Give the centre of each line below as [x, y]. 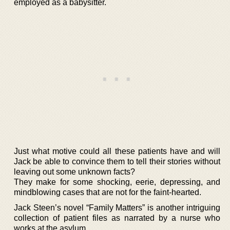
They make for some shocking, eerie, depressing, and [117, 182]
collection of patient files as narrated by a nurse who [117, 218]
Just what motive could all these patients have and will [117, 151]
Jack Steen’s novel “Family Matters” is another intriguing [117, 207]
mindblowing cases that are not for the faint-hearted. [108, 192]
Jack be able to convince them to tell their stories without [117, 161]
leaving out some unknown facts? [74, 171]
